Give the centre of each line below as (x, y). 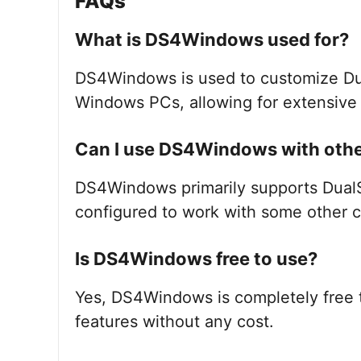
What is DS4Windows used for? (212, 39)
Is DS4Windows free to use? (196, 259)
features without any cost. (174, 322)
